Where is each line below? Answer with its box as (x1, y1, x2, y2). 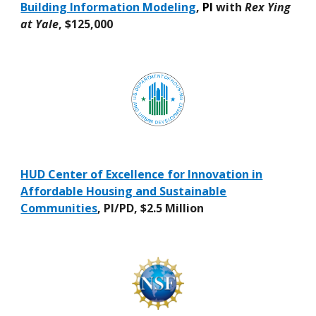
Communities (20, 200, 98, 216)
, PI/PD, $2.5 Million (97, 200, 205, 216)
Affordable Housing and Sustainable (20, 183, 227, 199)
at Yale (20, 16, 59, 32)
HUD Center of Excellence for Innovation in (20, 166, 263, 182)
